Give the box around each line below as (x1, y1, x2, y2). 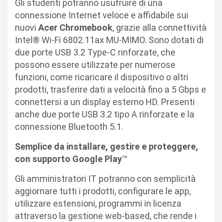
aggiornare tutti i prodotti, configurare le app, (15, 185, 191, 196)
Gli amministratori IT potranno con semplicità (15, 173, 196, 184)
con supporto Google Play (15, 153, 122, 164)
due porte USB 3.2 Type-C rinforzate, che (15, 47, 175, 57)
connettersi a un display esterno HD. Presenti (15, 96, 195, 107)
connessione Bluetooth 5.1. (15, 121, 123, 132)
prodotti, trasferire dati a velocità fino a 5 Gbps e (15, 84, 206, 95)
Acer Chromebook (38, 22, 112, 33)
